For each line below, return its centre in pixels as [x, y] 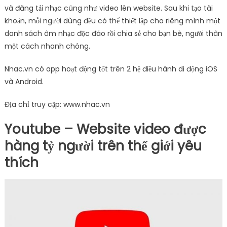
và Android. [24, 82]
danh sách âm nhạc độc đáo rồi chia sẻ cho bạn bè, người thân [113, 34]
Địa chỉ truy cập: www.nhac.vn [57, 105]
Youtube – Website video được [105, 129]
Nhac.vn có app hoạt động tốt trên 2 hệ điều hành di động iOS [111, 69]
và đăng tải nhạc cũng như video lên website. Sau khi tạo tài [108, 8]
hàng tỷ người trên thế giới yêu [103, 146]
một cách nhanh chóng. [47, 46]
